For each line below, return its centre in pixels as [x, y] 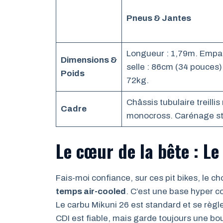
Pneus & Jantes [159, 18]
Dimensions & [89, 60]
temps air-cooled [91, 191]
